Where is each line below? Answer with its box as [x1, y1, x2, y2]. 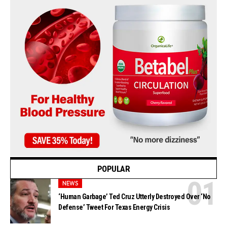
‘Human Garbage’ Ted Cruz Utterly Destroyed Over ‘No [58, 193, 211, 201]
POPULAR [97, 164, 130, 174]
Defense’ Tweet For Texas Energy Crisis [58, 203, 170, 212]
